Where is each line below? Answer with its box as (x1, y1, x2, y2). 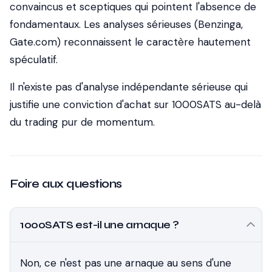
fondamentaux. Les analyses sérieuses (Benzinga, (10, 18, 243, 31)
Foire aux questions (10, 176, 122, 191)
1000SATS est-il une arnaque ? (20, 218, 179, 231)
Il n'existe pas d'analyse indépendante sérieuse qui (10, 80, 248, 93)
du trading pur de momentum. (10, 115, 155, 129)
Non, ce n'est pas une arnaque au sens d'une (20, 256, 231, 270)
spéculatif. (10, 53, 58, 66)
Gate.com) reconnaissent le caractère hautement (10, 35, 251, 49)
